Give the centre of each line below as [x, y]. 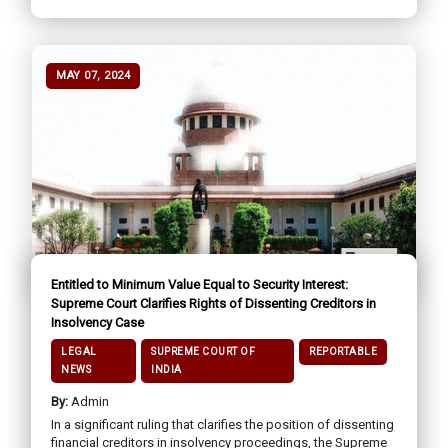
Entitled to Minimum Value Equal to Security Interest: [199, 285]
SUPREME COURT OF [203, 352]
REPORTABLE [343, 352]
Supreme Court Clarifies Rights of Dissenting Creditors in [213, 304]
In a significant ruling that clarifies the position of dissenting [222, 425]
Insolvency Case [97, 323]
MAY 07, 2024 [93, 76]
